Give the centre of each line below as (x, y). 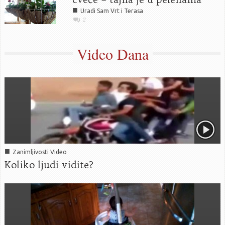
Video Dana (113, 54)
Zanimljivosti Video (40, 152)
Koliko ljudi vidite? (49, 165)
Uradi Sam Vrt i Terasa (112, 11)
